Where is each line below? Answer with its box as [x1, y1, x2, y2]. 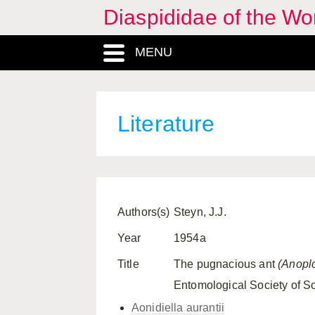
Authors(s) [117, 206, 170, 218]
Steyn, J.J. [174, 206, 226, 218]
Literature [117, 111, 215, 136]
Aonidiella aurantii [131, 302, 225, 314]
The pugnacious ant [174, 258, 278, 270]
